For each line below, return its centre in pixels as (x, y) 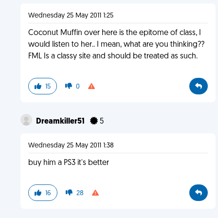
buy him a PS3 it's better (68, 163)
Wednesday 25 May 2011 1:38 (71, 146)
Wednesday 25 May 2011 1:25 (71, 16)
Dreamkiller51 (61, 122)
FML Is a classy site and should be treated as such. (113, 56)
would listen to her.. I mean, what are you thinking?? (116, 45)
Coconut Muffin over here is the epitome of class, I (114, 33)
